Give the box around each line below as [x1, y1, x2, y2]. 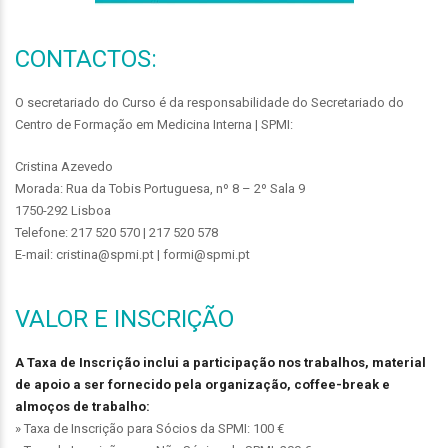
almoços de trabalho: [15, 398, 150, 414]
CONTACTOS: [15, 44, 157, 73]
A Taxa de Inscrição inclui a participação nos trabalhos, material [15, 354, 426, 370]
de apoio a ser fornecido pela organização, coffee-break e [15, 376, 390, 392]
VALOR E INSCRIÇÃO [15, 304, 234, 333]
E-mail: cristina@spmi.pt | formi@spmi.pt [15, 246, 250, 262]
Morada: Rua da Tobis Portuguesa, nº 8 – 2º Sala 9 [15, 180, 305, 196]
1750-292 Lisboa [15, 202, 111, 218]
